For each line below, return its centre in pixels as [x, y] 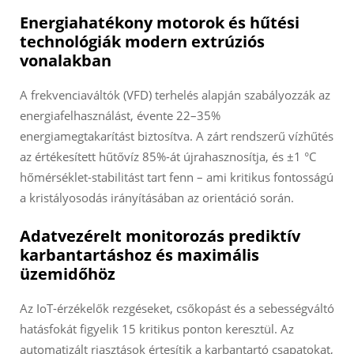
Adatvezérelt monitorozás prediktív [160, 236]
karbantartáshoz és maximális [139, 255]
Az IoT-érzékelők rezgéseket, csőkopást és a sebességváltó [177, 309]
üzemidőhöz [68, 274]
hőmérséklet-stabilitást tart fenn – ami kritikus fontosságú [177, 177]
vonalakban [66, 61]
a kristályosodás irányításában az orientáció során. [157, 198]
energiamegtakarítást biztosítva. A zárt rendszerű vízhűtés [177, 136]
